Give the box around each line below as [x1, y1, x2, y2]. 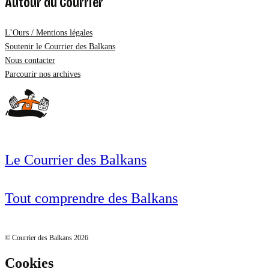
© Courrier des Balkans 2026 [5, 234, 88, 243]
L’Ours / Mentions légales [5, 28, 92, 38]
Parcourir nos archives [5, 70, 80, 79]
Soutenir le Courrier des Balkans [5, 42, 115, 52]
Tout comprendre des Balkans [5, 190, 178, 207]
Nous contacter [5, 56, 55, 65]
